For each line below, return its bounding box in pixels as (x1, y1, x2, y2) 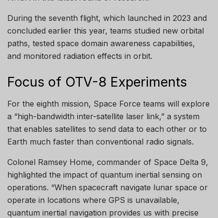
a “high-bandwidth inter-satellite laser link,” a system (7, 111, 200, 122)
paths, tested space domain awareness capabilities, (7, 38, 195, 49)
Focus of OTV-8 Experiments (7, 73, 187, 90)
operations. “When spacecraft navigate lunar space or (7, 182, 208, 193)
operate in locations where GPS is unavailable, (7, 195, 180, 205)
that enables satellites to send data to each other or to (7, 124, 207, 134)
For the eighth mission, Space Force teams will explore (7, 99, 210, 109)
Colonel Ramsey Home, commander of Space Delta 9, (7, 157, 208, 167)
